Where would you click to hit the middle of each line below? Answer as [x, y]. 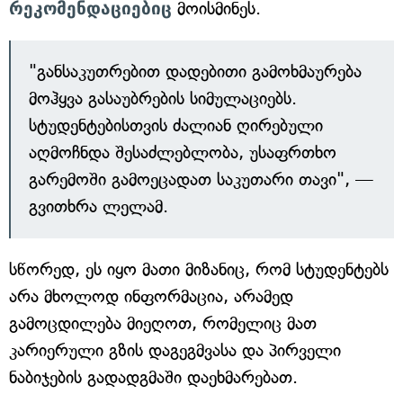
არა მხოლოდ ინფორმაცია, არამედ [151, 296]
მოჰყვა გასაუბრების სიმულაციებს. [163, 99]
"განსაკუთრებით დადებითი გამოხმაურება [195, 72]
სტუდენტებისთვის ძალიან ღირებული [176, 125]
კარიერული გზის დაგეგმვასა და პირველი [175, 350]
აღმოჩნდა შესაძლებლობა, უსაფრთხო [183, 152]
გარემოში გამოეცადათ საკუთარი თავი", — [201, 179]
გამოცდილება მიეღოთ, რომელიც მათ [163, 323]
